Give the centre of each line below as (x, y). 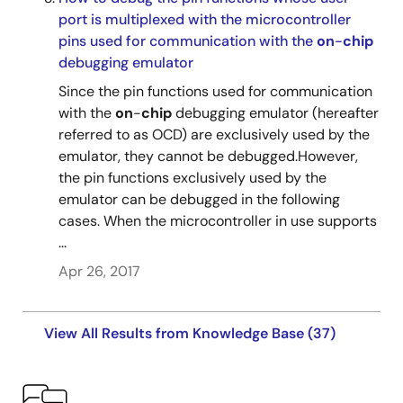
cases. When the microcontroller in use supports (218, 221)
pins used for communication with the (188, 41)
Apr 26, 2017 (99, 271)
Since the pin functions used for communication (215, 91)
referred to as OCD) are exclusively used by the (214, 134)
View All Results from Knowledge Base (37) (190, 333)
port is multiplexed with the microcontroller (205, 19)
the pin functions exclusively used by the (193, 178)
